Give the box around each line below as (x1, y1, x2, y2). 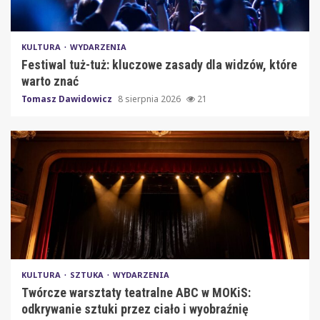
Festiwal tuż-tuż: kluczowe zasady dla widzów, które (21, 57, 297, 73)
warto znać (21, 74, 79, 89)
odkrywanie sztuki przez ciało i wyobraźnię (21, 301, 249, 317)
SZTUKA (70, 269, 106, 281)
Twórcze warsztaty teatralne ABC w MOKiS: (21, 285, 251, 301)
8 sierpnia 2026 (118, 93, 183, 106)
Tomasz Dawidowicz (21, 93, 114, 106)
